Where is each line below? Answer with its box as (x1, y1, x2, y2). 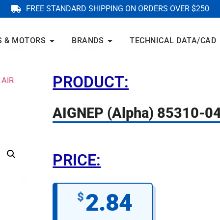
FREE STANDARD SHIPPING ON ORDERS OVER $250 (26, 4, 209, 13)
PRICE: (53, 150, 101, 169)
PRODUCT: (53, 72, 129, 91)
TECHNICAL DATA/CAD (130, 36, 217, 46)
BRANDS (72, 36, 104, 46)
